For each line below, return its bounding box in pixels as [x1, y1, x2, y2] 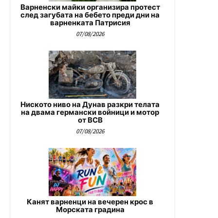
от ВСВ [77, 115, 103, 125]
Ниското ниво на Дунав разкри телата [20, 100, 160, 109]
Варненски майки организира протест [20, 2, 160, 12]
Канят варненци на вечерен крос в [27, 197, 153, 207]
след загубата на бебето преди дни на [20, 10, 160, 20]
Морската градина [55, 205, 125, 215]
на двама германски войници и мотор [21, 108, 159, 117]
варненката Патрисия [50, 18, 130, 28]
